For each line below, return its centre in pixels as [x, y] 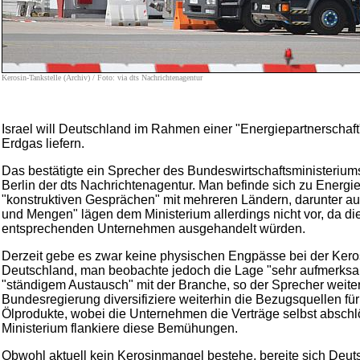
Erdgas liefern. [43, 143]
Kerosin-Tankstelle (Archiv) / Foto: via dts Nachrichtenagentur [102, 78]
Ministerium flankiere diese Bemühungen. [120, 328]
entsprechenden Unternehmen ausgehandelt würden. [153, 229]
